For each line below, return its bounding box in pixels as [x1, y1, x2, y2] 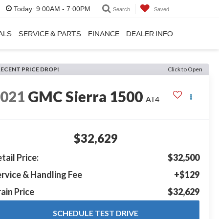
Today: [14, 5, 34, 13]
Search [113, 6, 130, 12]
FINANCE [88, 29, 119, 38]
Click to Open [168, 66, 202, 73]
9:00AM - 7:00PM [34, 5, 90, 13]
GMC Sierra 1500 [28, 88, 143, 106]
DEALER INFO [126, 29, 173, 38]
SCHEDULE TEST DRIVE [53, 208, 138, 218]
